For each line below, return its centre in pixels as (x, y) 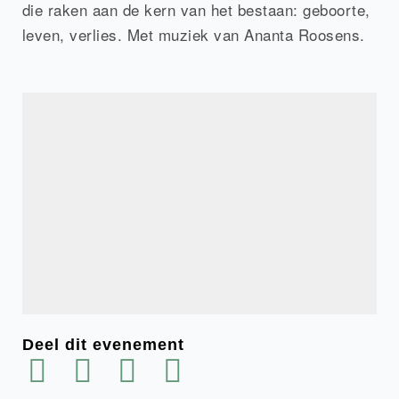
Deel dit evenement (103, 345)
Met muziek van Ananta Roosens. (244, 34)
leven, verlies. (72, 34)
